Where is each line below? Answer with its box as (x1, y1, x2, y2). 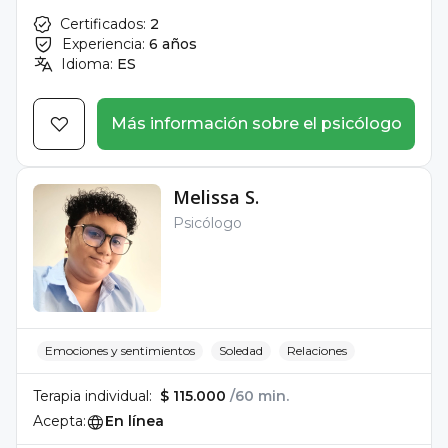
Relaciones (287, 343, 347, 358)
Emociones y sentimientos (45, 343, 195, 358)
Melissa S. (173, 185, 259, 209)
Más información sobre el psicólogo (110, 114, 402, 133)
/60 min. (230, 387, 289, 405)
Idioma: (61, 55, 113, 73)
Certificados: (60, 15, 146, 33)
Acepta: (33, 412, 86, 430)
